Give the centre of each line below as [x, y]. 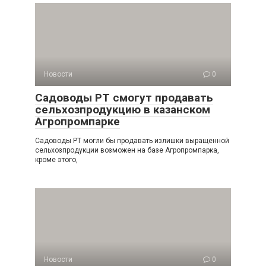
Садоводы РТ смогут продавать [124, 98]
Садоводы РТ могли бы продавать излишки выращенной [132, 141]
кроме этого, [56, 160]
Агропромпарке [77, 121]
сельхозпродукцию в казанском [123, 110]
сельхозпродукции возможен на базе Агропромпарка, [127, 150]
